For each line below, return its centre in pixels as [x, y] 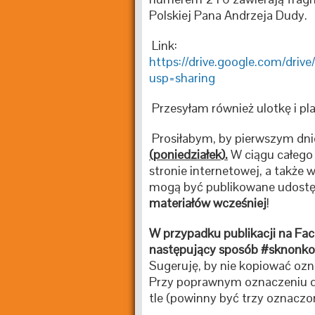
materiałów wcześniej [208, 203]
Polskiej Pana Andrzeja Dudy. [228, 15]
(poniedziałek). [188, 154]
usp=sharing [182, 78]
